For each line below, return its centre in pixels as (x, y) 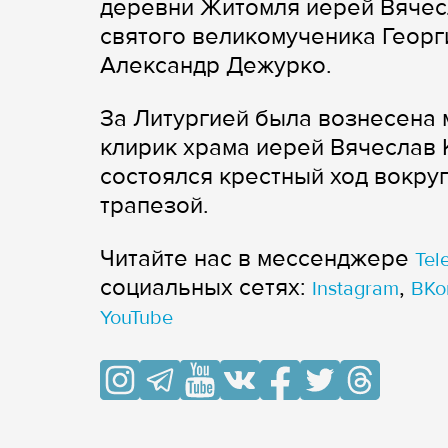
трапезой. (154, 206)
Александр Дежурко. (216, 66)
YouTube (136, 318)
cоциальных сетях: (206, 288)
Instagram (355, 289)
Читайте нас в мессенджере (257, 259)
